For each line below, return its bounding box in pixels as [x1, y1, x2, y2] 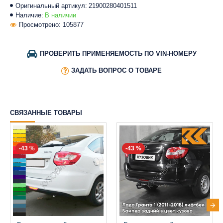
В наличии [45, 11, 76, 19]
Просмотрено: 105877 [19, 20, 84, 28]
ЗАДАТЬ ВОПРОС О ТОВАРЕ [71, 66, 162, 74]
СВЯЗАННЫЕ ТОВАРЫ [10, 109, 82, 116]
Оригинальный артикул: [15, 1, 87, 9]
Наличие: [15, 11, 43, 19]
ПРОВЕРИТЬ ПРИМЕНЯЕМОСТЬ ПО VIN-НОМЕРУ [39, 49, 197, 57]
